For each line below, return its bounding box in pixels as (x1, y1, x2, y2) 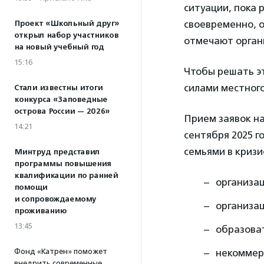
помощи (14, 183, 47, 192)
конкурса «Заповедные (14, 95, 107, 104)
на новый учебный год (14, 42, 104, 52)
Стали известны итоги (14, 83, 103, 93)
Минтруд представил (14, 147, 100, 157)
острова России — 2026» (14, 107, 110, 116)
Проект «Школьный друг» (14, 19, 119, 28)
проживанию (14, 206, 67, 216)
